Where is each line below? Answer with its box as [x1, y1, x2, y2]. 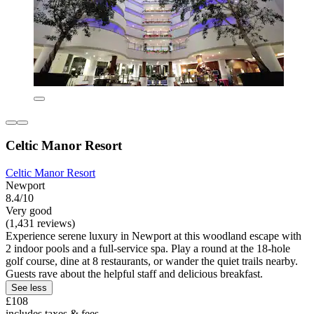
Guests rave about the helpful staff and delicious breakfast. [6, 267, 263, 280]
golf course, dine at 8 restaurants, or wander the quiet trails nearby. [6, 254, 298, 267]
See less [11, 282, 47, 293]
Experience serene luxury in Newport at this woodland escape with [6, 229, 301, 242]
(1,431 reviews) [6, 217, 75, 229]
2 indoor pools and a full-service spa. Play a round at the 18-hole [6, 242, 290, 254]
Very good [6, 204, 52, 217]
